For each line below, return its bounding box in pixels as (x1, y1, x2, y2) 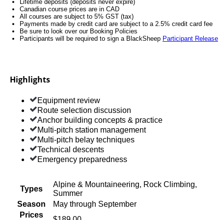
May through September (53, 200, 137, 209)
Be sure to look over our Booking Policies (20, 27, 137, 35)
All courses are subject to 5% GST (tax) (20, 13, 134, 21)
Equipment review (37, 96, 100, 105)
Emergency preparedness (37, 155, 127, 164)
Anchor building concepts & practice (37, 116, 163, 125)
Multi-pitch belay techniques (37, 136, 135, 144)
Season (17, 200, 46, 209)
